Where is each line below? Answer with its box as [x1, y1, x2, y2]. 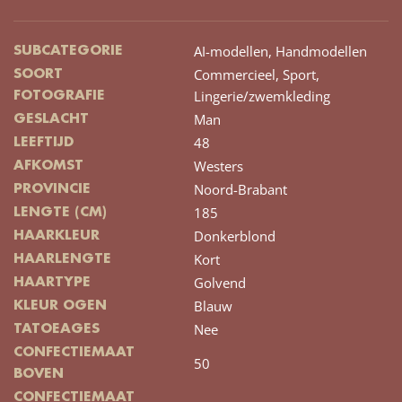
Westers [194, 157, 243, 176]
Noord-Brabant [194, 180, 287, 199]
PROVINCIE [13, 182, 91, 197]
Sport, [283, 66, 319, 84]
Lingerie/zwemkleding [194, 87, 330, 106]
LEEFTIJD [13, 135, 74, 151]
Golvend [194, 274, 246, 293]
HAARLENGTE [13, 252, 111, 267]
